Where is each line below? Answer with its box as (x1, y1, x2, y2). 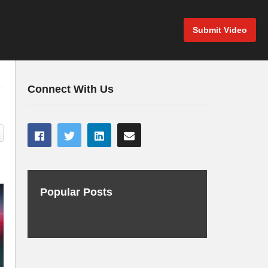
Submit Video (193, 25, 247, 35)
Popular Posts (40, 185, 112, 198)
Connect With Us (28, 83, 114, 95)
